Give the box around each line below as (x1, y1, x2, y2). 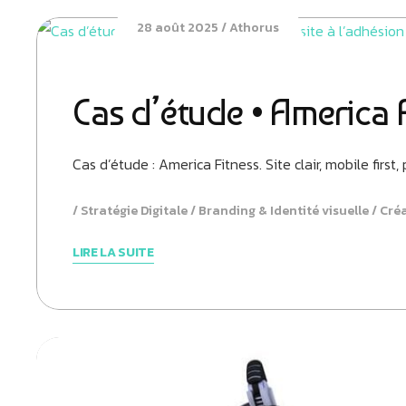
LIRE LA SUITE (72, 243, 154, 262)
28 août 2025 (136, 18, 218, 37)
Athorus (228, 18, 279, 37)
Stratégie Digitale (81, 201, 188, 220)
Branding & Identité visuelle (198, 201, 369, 220)
